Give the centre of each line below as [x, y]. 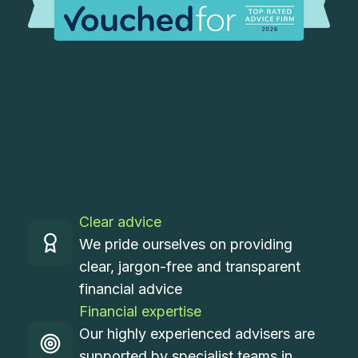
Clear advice [121, 221]
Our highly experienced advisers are [197, 333]
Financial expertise [141, 311]
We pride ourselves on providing [186, 244]
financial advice [131, 288]
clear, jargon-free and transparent [190, 266]
